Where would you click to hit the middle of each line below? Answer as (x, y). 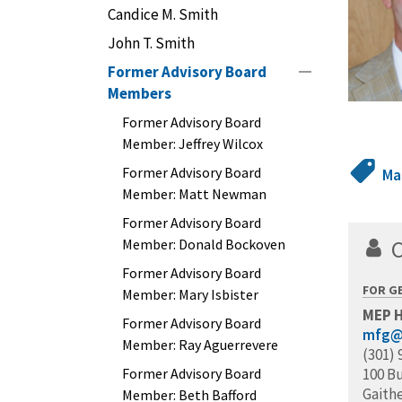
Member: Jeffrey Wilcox (192, 144)
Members (140, 93)
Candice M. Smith (163, 14)
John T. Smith (151, 43)
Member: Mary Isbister (190, 294)
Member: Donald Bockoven (204, 244)
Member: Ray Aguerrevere (200, 345)
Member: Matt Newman (194, 194)
